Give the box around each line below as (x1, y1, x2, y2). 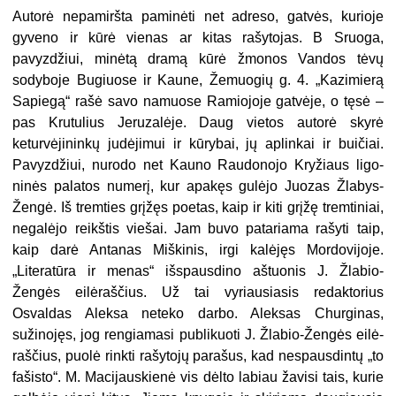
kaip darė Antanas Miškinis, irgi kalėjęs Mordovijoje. (12, 241, 384, 257)
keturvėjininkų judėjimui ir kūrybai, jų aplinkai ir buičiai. (12, 135, 384, 151)
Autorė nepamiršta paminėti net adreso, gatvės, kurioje (12, 8, 384, 24)
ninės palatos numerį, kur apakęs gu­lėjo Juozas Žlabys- (12, 178, 384, 194)
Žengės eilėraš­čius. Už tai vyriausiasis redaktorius (12, 284, 384, 300)
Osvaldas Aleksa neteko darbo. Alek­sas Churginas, (12, 305, 384, 321)
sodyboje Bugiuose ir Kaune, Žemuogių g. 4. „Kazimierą (12, 72, 384, 88)
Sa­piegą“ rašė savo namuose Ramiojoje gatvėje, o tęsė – (12, 93, 384, 109)
